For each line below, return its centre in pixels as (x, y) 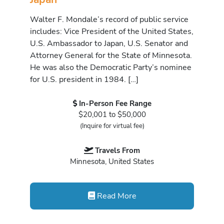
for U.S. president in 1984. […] (84, 79)
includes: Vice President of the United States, (112, 31)
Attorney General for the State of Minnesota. (111, 55)
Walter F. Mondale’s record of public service (109, 19)
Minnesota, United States (112, 161)
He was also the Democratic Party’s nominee (111, 67)
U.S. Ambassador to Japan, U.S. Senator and (109, 43)
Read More (115, 196)
